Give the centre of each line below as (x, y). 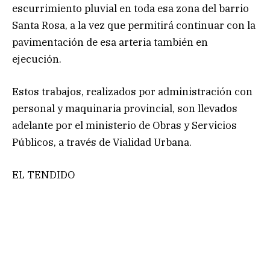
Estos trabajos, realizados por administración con (132, 91)
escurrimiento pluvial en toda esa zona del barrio (130, 8)
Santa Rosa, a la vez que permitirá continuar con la (134, 25)
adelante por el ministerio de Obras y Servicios (124, 125)
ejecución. (37, 59)
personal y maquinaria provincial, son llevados (125, 108)
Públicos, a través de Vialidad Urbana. (102, 142)
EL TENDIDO (43, 174)
